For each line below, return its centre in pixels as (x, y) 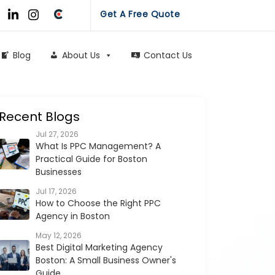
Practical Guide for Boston (91, 159)
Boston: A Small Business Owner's (106, 260)
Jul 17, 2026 (56, 191)
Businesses (59, 172)
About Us (81, 55)
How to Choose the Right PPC (98, 203)
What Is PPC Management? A (98, 146)
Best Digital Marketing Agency (99, 247)
